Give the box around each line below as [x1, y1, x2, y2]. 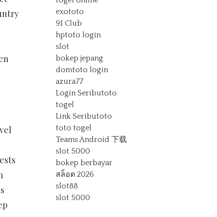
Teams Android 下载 [56, 135, 127, 144]
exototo [56, 7, 84, 16]
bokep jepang [56, 54, 104, 62]
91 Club [56, 19, 82, 28]
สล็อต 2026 [56, 170, 94, 179]
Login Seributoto [56, 89, 117, 97]
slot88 [56, 182, 78, 190]
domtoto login [56, 65, 108, 74]
